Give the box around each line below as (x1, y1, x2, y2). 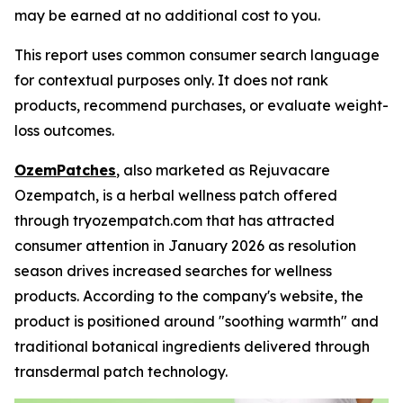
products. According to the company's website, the (14, 287, 363, 305)
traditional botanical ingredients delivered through (14, 337, 370, 355)
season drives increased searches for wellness (14, 262, 332, 280)
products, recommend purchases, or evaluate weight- (14, 96, 389, 114)
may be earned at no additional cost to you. (14, 6, 320, 24)
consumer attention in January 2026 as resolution (14, 237, 356, 255)
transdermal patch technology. (14, 363, 228, 381)
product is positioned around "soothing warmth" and (14, 312, 379, 330)
